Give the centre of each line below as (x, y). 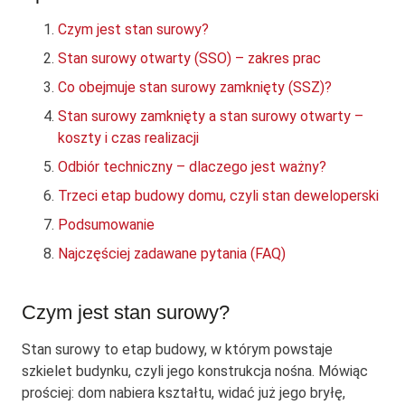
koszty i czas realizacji (128, 138)
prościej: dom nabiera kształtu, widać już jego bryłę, (184, 393)
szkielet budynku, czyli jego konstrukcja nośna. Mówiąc (195, 372)
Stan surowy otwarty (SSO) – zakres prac (189, 59)
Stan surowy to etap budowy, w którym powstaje (177, 350)
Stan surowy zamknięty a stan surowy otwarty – (211, 117)
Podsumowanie (106, 225)
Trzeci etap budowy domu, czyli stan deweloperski (218, 196)
